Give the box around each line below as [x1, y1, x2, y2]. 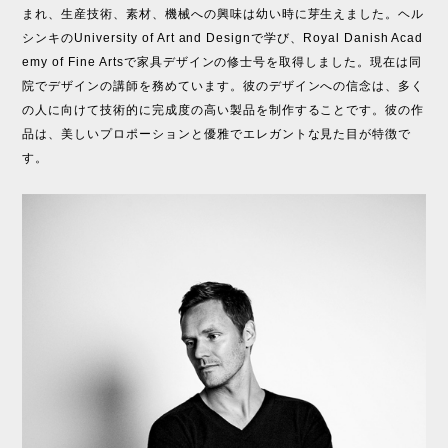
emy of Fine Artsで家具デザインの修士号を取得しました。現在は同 [22, 54, 422, 69]
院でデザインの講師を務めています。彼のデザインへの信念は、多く [22, 78, 425, 93]
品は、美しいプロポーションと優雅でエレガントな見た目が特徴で [22, 126, 412, 141]
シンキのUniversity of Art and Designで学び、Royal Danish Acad [22, 30, 424, 45]
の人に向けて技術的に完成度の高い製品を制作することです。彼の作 [22, 102, 425, 117]
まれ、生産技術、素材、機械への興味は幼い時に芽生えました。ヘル [22, 6, 425, 21]
